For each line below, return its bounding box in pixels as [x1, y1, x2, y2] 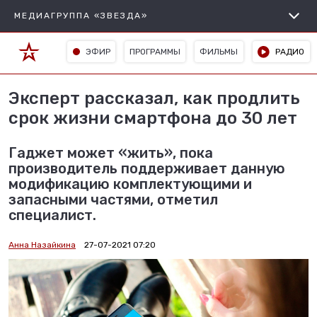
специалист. [8, 207, 96, 224]
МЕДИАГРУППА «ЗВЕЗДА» [14, 11, 148, 21]
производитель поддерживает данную [8, 160, 285, 177]
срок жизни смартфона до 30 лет [8, 108, 297, 128]
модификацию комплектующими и [8, 175, 252, 192]
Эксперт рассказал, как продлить [8, 88, 300, 108]
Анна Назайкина [8, 240, 76, 250]
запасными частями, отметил [8, 191, 218, 208]
